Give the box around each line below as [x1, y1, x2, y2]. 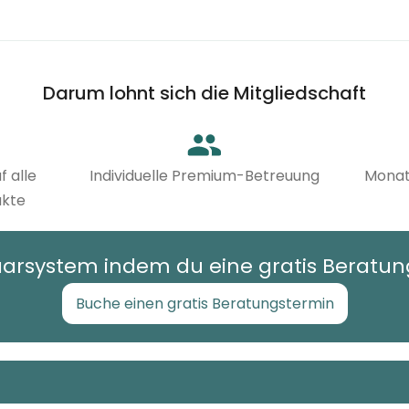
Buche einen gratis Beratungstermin [75, 293, 334, 315]
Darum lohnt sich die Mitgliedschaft [43, 80, 366, 106]
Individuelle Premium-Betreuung [89, 165, 320, 187]
